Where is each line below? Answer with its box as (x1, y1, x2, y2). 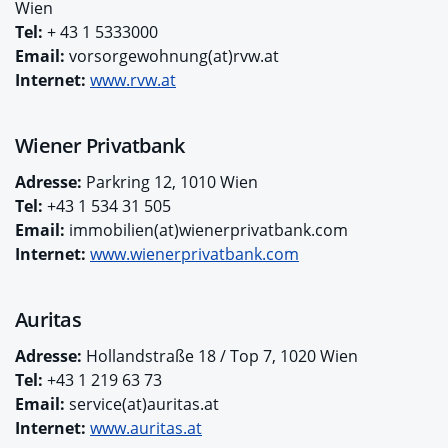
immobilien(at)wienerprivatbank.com (69, 218, 348, 241)
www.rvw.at (90, 68, 176, 91)
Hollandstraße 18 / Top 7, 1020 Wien (82, 344, 358, 367)
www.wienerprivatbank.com (90, 242, 299, 265)
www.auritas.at (90, 416, 202, 439)
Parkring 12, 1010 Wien (82, 170, 258, 193)
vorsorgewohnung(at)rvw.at (65, 44, 279, 67)
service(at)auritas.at (65, 392, 219, 415)
